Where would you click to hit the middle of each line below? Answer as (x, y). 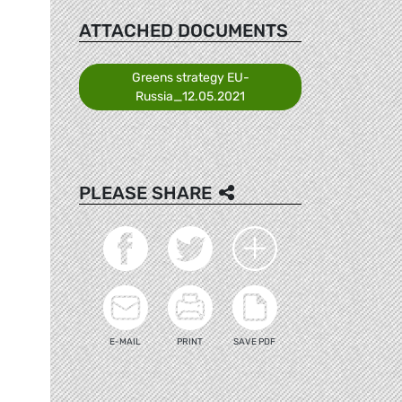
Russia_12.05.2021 (190, 96)
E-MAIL (126, 341)
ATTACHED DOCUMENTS (184, 30)
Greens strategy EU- (190, 77)
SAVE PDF (255, 341)
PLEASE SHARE (145, 192)
